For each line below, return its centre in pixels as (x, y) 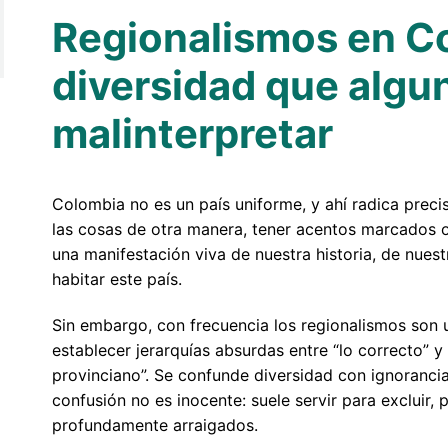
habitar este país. (116, 278)
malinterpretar (192, 134)
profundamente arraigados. (154, 424)
